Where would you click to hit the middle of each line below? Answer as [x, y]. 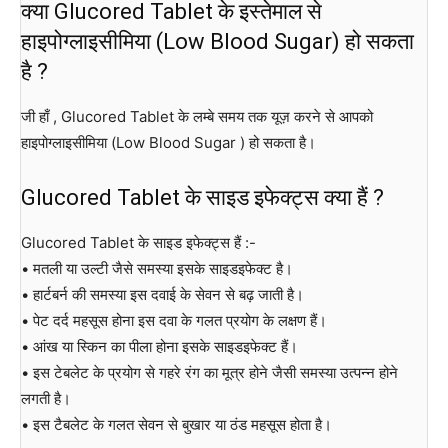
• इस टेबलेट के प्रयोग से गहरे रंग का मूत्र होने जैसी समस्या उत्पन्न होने [209, 372]
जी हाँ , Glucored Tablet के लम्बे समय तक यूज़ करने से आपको [197, 116]
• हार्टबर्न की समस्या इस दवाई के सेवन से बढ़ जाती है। [162, 294]
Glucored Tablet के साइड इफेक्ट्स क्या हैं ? [202, 197]
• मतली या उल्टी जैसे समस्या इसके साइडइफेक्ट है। [157, 268]
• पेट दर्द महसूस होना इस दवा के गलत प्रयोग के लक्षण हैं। [174, 320]
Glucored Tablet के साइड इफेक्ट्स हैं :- [138, 242]
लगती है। [46, 398]
